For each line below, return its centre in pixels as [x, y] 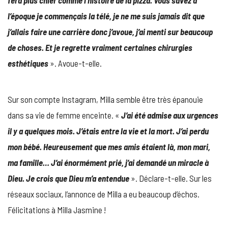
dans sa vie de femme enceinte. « [64, 115]
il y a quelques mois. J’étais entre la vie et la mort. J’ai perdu [108, 131]
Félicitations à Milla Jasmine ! [57, 209]
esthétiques [28, 63]
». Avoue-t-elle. [75, 63]
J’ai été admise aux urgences [170, 115]
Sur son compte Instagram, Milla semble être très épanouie [105, 99]
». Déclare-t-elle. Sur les [170, 178]
